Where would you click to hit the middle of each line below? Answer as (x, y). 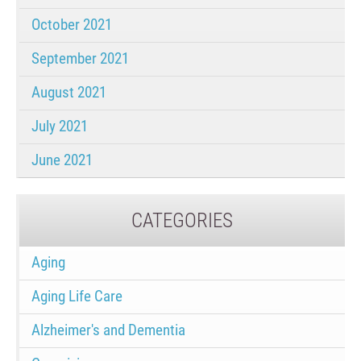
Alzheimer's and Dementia (108, 330)
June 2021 (62, 160)
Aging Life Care (77, 297)
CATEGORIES (182, 221)
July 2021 (60, 127)
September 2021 (80, 59)
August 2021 (69, 93)
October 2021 (72, 25)
